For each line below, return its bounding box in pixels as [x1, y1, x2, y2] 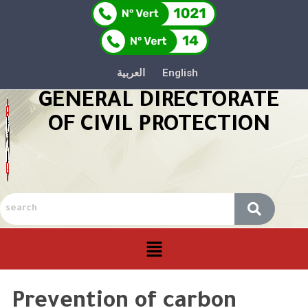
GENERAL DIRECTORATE [38, 90, 279, 114]
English [162, 67, 198, 80]
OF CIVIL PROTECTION [47, 114, 270, 138]
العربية [117, 67, 145, 80]
